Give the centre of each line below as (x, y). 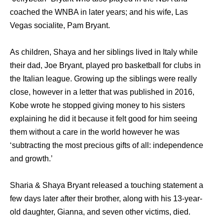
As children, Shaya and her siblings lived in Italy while (104, 52)
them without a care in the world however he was (95, 132)
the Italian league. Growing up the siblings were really (103, 79)
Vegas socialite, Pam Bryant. (60, 26)
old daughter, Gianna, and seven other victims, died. (100, 212)
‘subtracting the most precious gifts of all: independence (107, 146)
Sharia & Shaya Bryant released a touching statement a (107, 185)
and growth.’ (31, 159)
